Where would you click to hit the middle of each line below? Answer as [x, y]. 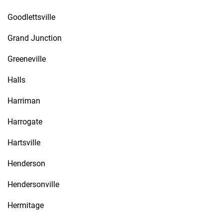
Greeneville [27, 59]
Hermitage [26, 205]
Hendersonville [33, 184]
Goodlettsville [31, 17]
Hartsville [24, 143]
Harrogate [25, 122]
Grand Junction [35, 38]
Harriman [24, 101]
